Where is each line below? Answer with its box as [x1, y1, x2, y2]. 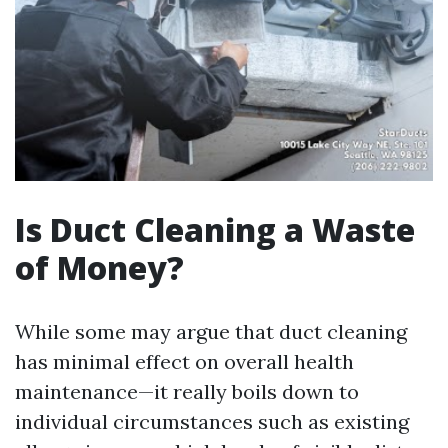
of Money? [15, 245, 184, 289]
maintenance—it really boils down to [15, 378, 359, 404]
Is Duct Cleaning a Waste [15, 207, 415, 251]
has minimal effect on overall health [15, 348, 354, 374]
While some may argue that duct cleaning [15, 318, 407, 344]
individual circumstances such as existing [15, 408, 409, 434]
